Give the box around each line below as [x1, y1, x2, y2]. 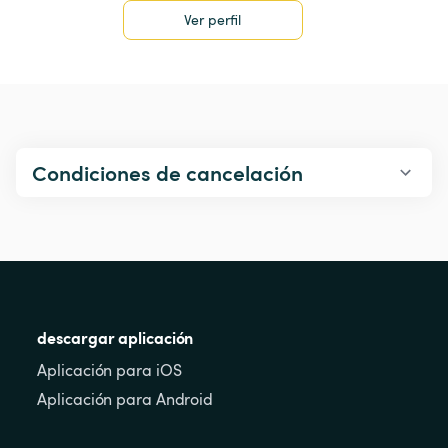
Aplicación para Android [37, 388, 214, 411]
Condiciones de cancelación [32, 158, 303, 188]
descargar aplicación [37, 326, 194, 349]
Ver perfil [184, 10, 242, 30]
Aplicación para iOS [37, 359, 182, 382]
